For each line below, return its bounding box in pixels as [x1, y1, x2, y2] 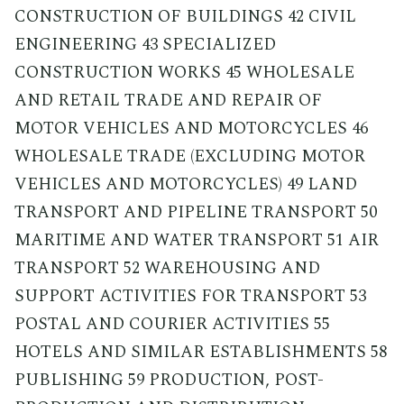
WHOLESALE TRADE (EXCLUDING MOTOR [14, 142, 365, 170]
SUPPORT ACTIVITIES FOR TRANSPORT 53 [14, 282, 366, 309]
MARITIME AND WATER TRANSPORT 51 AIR [14, 226, 379, 253]
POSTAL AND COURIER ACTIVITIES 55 [14, 310, 330, 337]
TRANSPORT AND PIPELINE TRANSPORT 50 [14, 198, 377, 225]
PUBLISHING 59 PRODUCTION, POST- [14, 366, 324, 393]
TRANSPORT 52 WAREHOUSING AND [14, 254, 320, 281]
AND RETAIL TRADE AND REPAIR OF [14, 87, 322, 114]
